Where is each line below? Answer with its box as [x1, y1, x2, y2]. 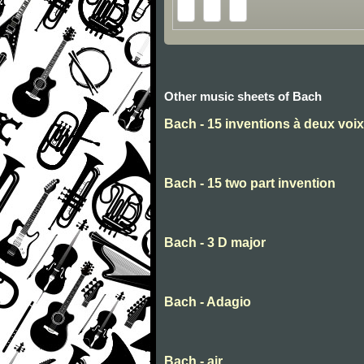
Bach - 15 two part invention [164, 176, 336, 191]
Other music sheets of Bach [164, 89, 322, 104]
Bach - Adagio [164, 295, 251, 310]
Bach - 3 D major [164, 236, 266, 250]
